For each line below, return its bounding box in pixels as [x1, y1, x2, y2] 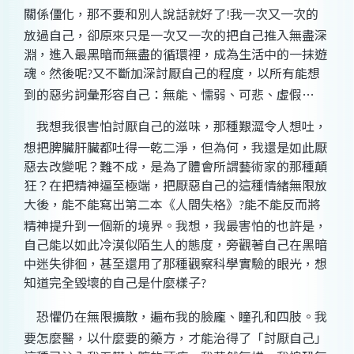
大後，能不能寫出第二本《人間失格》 [24, 194, 239, 214]
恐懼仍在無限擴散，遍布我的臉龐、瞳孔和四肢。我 [36, 307, 327, 326]
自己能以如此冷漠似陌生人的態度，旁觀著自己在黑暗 [24, 235, 327, 254]
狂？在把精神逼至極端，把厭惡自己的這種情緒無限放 [24, 175, 327, 195]
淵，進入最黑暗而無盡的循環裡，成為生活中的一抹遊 [24, 44, 327, 64]
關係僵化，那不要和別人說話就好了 [24, 4, 226, 24]
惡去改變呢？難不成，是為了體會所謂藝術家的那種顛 [24, 156, 327, 176]
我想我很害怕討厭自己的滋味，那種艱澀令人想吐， [36, 116, 327, 136]
